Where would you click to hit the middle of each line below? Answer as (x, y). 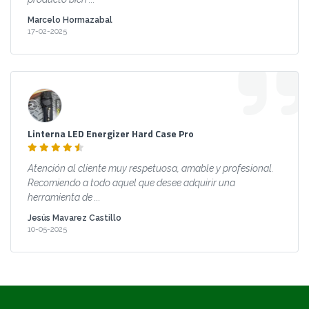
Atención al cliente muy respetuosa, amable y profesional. (151, 168)
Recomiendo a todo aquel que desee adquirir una (131, 182)
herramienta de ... (64, 197)
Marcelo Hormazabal (70, 20)
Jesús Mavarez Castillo (74, 218)
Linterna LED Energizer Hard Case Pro (111, 134)
